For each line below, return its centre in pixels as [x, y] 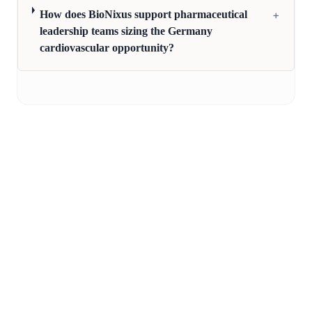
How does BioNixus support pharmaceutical [144, 15]
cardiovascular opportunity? [107, 48]
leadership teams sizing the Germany [126, 31]
